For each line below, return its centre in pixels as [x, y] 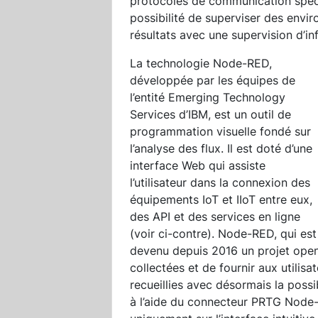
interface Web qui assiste [198, 165]
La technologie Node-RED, [201, 63]
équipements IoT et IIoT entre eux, [221, 199]
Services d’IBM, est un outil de [210, 114]
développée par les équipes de [213, 80]
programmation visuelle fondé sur [220, 131]
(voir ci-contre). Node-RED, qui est [223, 233]
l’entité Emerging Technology [208, 97]
